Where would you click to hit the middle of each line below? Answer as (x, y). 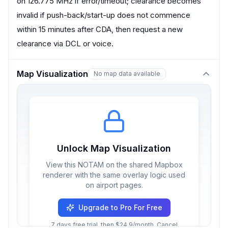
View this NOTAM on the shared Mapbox (114, 165)
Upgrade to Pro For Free (120, 207)
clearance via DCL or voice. (65, 44)
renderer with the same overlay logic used (114, 175)
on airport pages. (114, 185)
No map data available (127, 74)
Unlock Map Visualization (114, 148)
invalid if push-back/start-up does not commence (104, 15)
